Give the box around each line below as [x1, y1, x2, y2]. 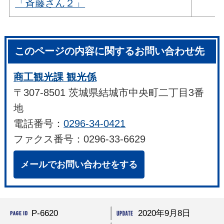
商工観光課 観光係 [13, 71, 97, 82]
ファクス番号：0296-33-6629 [13, 133, 146, 144]
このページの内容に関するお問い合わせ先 [14, 45, 205, 57]
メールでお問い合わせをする [20, 159, 138, 169]
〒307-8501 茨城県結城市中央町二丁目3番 [13, 86, 204, 98]
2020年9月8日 [137, 208, 190, 218]
